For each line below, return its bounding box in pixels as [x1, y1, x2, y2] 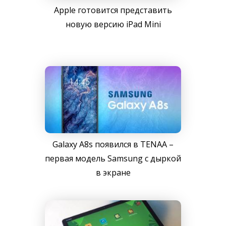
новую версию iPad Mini [65, 18, 161, 30]
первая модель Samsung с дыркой [45, 152, 181, 164]
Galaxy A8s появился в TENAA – [52, 138, 174, 150]
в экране [95, 166, 131, 178]
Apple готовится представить [54, 4, 172, 16]
